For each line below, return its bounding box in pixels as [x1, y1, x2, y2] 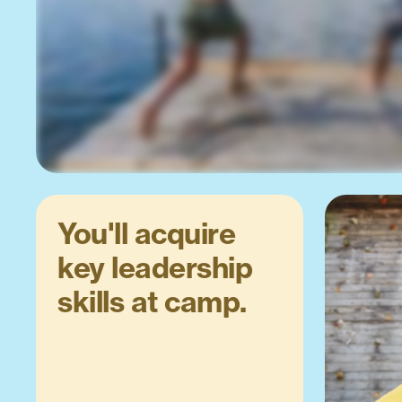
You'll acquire [57, 214, 235, 251]
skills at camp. [57, 283, 247, 319]
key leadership [57, 249, 252, 285]
